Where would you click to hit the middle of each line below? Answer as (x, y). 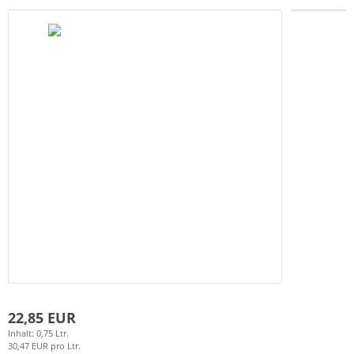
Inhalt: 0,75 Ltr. (38, 333)
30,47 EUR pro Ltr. (44, 345)
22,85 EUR (42, 317)
